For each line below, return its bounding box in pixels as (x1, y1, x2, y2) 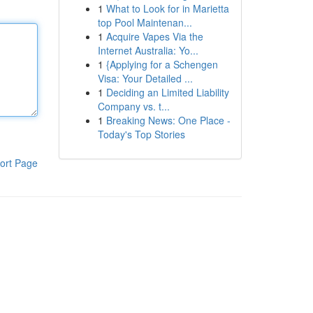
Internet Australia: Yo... (97, 43, 198, 57)
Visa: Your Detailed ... (97, 71, 193, 85)
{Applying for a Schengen (105, 57, 218, 71)
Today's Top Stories (97, 127, 185, 141)
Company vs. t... (97, 99, 170, 113)
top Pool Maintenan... (97, 15, 192, 29)
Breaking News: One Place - (105, 113, 231, 127)
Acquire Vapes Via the (105, 29, 203, 43)
